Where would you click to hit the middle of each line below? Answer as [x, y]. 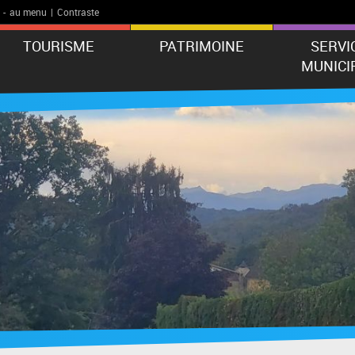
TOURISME [59, 46]
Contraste [78, 12]
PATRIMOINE [201, 46]
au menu [29, 12]
